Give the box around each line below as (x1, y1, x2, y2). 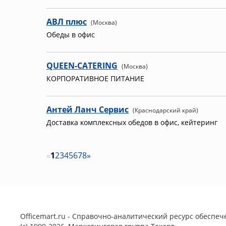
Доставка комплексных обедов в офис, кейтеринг (46, 118, 217, 127)
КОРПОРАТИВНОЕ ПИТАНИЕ (46, 74, 144, 83)
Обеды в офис (46, 30, 95, 39)
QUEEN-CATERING (46, 60, 118, 71)
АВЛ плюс (46, 16, 87, 27)
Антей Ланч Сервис (46, 104, 129, 115)
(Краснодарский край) (133, 106, 198, 115)
